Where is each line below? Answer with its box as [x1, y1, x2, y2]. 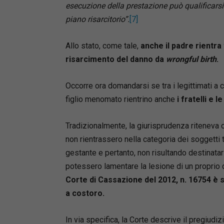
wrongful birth [165, 54, 216, 64]
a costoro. [65, 188, 104, 198]
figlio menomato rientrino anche [65, 94, 177, 104]
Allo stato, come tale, [65, 40, 140, 50]
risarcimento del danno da [65, 54, 166, 64]
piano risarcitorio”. [65, 14, 129, 24]
